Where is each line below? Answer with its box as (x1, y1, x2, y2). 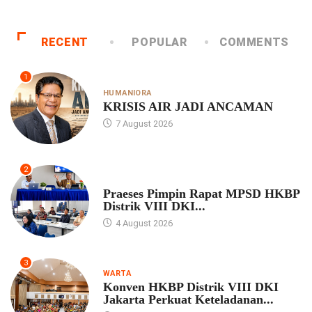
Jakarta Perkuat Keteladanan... (102, 292, 274, 307)
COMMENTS (219, 35, 290, 49)
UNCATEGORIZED (102, 175, 171, 185)
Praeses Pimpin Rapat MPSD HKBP (102, 187, 299, 201)
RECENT (41, 35, 88, 49)
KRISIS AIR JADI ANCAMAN (102, 100, 273, 114)
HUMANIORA (102, 88, 152, 98)
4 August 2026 (113, 218, 173, 229)
